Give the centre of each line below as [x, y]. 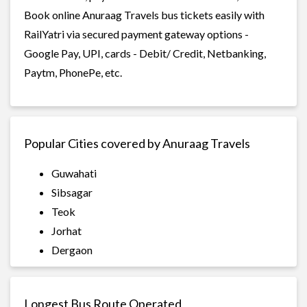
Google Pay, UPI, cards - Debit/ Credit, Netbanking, [145, 53]
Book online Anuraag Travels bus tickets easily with [144, 14]
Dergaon [72, 249]
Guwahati [74, 173]
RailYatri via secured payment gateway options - [136, 34]
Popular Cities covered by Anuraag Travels [137, 143]
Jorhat [66, 230]
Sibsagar [72, 192]
